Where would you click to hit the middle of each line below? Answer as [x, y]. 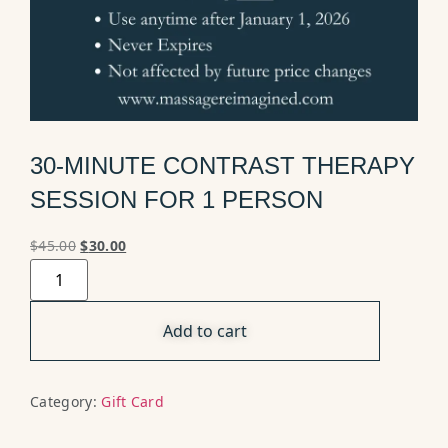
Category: [66, 401]
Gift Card [133, 401]
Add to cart [205, 330]
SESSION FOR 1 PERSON [176, 199]
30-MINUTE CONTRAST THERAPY [222, 165]
